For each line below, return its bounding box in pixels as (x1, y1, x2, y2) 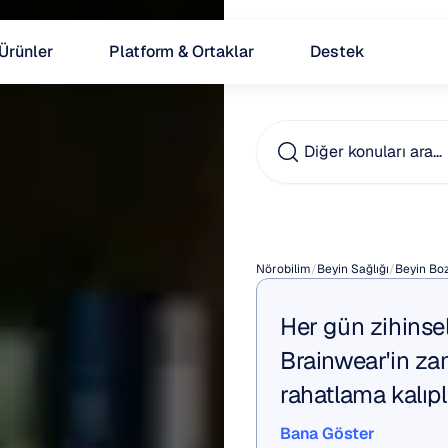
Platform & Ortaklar (108, 41, 254, 62)
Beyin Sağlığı (317, 261, 389, 277)
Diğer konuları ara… (304, 141, 442, 162)
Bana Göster (280, 423, 375, 444)
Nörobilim (256, 261, 311, 277)
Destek (309, 41, 365, 62)
